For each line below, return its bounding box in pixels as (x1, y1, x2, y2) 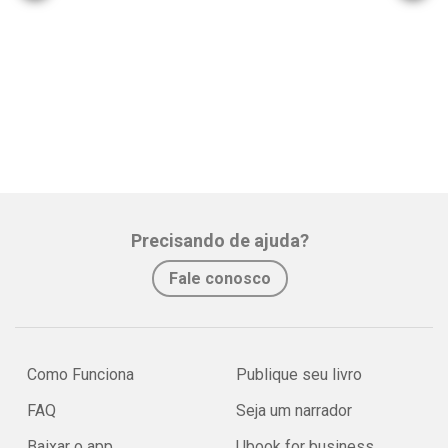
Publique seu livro (236, 365, 362, 384)
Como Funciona (27, 365, 134, 384)
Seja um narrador (236, 401, 352, 420)
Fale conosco (169, 269, 271, 288)
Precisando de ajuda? (131, 230, 309, 251)
